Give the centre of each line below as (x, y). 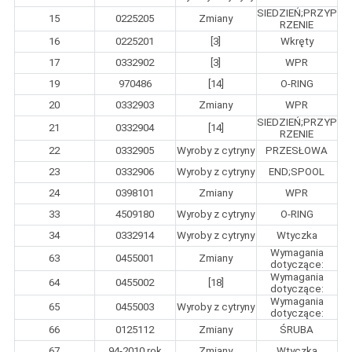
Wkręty (297, 41)
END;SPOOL (297, 171)
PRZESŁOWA (297, 150)
